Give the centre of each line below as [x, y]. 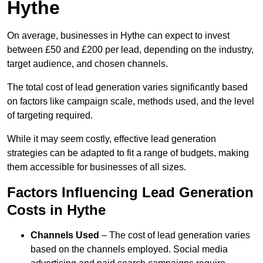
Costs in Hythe [56, 210]
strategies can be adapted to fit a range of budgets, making [128, 153]
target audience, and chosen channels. [87, 64]
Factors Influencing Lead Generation [130, 193]
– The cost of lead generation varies [175, 235]
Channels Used [65, 235]
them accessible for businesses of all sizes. [97, 167]
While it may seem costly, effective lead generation [112, 139]
